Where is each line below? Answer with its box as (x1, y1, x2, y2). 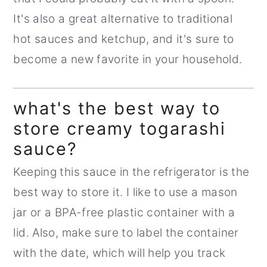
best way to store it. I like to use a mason (13, 185, 238, 199)
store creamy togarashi (13, 117, 226, 139)
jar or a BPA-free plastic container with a (13, 205, 235, 219)
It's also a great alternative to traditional (13, 11, 233, 26)
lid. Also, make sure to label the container (13, 225, 239, 240)
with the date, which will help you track (13, 246, 226, 260)
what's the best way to (13, 97, 221, 119)
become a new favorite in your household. (13, 52, 243, 66)
